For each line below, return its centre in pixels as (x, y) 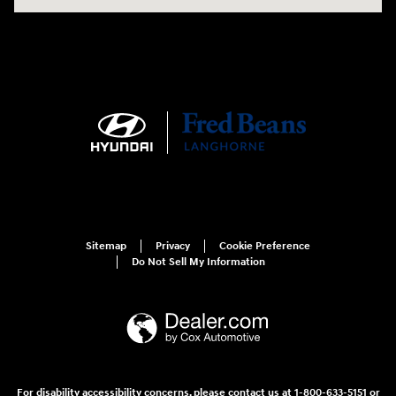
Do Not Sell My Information (198, 263)
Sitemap (106, 247)
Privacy (173, 247)
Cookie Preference (265, 247)
